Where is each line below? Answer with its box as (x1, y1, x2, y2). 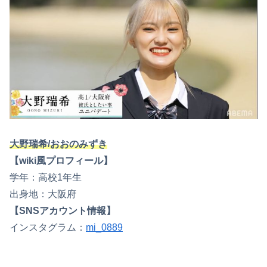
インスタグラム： (10, 222, 86, 232)
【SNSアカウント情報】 (10, 205, 116, 216)
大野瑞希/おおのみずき (10, 138, 107, 149)
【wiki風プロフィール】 (10, 155, 113, 166)
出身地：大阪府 (10, 188, 76, 199)
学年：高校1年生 (10, 172, 82, 182)
